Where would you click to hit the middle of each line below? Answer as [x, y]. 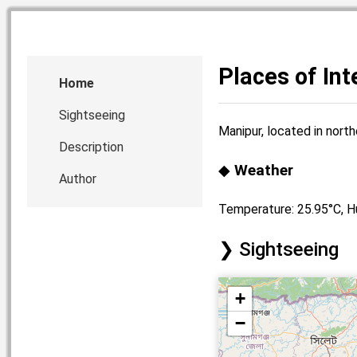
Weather [264, 170]
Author [78, 179]
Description [91, 147]
